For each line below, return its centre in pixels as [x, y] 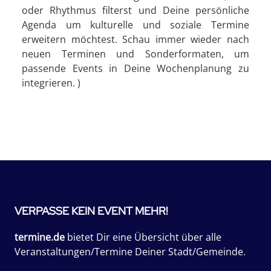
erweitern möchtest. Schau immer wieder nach [135, 39]
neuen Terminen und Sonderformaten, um [135, 54]
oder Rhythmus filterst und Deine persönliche [135, 10]
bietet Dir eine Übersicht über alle [143, 237]
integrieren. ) [51, 83]
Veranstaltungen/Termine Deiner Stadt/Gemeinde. [130, 251]
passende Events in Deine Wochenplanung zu [135, 68]
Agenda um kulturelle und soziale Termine [135, 24]
